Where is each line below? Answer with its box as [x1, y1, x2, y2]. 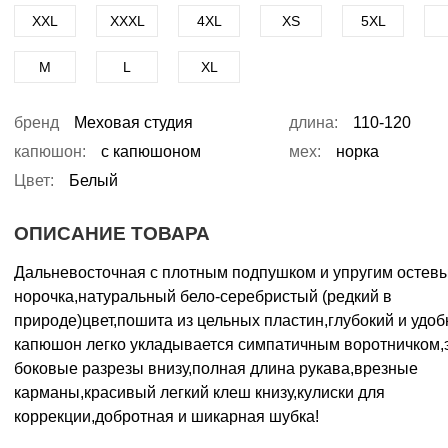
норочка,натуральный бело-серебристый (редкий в [14, 288, 392, 306]
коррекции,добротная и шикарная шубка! [14, 408, 319, 426]
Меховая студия [74, 113, 193, 131]
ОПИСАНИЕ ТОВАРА [14, 223, 210, 245]
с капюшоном [101, 142, 201, 160]
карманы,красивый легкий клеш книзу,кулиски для [14, 384, 385, 402]
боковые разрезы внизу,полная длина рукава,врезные [14, 360, 418, 378]
